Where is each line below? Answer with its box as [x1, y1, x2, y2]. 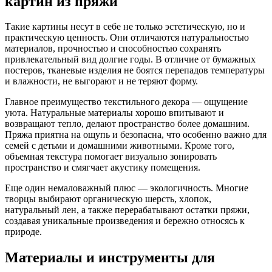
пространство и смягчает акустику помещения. [5, 162, 200, 173]
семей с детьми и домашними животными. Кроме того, [5, 140, 234, 151]
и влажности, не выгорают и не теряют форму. [5, 76, 198, 87]
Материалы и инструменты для [5, 250, 215, 266]
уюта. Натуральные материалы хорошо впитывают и [5, 107, 224, 118]
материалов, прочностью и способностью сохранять [5, 43, 221, 54]
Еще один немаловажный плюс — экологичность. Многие [5, 183, 248, 194]
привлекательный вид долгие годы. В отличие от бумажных [5, 54, 256, 65]
